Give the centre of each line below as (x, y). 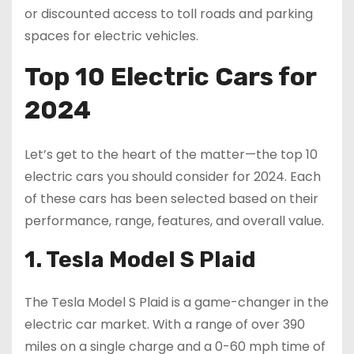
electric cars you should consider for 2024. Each (173, 177)
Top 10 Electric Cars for (170, 77)
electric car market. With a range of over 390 (165, 325)
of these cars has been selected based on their (171, 199)
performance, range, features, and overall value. (174, 221)
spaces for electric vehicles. (111, 36)
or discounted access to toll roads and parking (169, 14)
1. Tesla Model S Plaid (140, 260)
